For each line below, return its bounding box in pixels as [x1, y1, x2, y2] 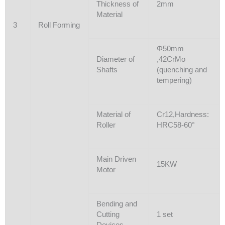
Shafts [96, 65, 118, 74]
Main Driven [96, 155, 136, 163]
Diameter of [96, 55, 135, 63]
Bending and [96, 199, 137, 208]
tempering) [156, 76, 192, 84]
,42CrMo [156, 55, 185, 63]
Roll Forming [38, 21, 80, 29]
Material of [96, 110, 131, 119]
